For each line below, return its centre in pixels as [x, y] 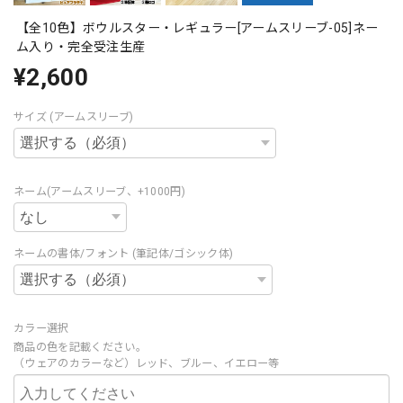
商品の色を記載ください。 [80, 348]
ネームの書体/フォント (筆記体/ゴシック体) [124, 254]
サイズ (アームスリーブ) [74, 117]
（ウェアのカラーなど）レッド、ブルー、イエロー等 [147, 364]
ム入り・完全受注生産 [81, 47]
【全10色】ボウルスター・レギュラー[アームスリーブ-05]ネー [197, 28]
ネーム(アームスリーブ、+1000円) [100, 191]
